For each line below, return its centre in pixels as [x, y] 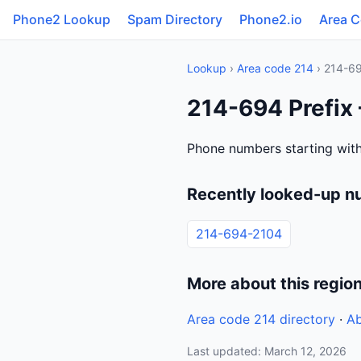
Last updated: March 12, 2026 [267, 351]
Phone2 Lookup [62, 19]
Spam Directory [175, 19]
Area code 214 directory [261, 319]
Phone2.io [271, 19]
